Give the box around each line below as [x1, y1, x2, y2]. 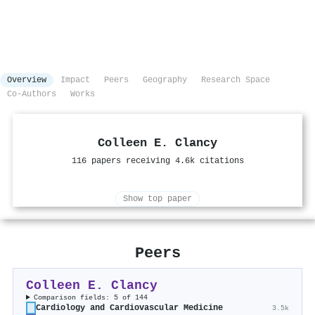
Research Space [201, 75, 270, 86]
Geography [143, 75, 187, 86]
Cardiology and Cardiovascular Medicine [36, 303, 223, 314]
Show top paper [123, 194, 192, 205]
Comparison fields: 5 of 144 [34, 293, 148, 302]
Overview [7, 75, 46, 86]
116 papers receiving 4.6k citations [71, 156, 244, 167]
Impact [60, 75, 90, 86]
